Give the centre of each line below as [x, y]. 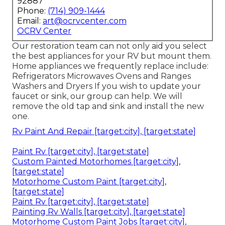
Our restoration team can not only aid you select [109, 46]
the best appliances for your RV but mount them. [112, 56]
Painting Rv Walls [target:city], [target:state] [99, 211]
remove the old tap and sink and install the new [108, 106]
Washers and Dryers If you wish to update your [106, 86]
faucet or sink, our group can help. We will [97, 96]
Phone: [32, 11]
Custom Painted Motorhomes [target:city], [96, 161]
